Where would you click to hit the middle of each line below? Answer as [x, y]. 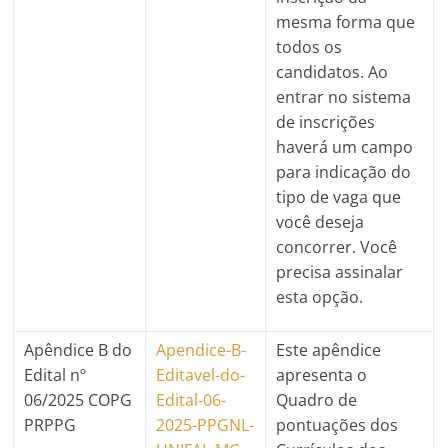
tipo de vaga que [339, 196]
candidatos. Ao [332, 71]
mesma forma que [346, 21]
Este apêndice [329, 349]
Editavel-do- [201, 374]
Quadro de [317, 399]
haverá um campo [345, 146]
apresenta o [322, 374]
